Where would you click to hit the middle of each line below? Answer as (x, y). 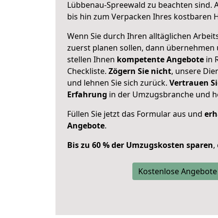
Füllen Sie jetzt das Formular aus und (136, 114)
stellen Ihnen (92, 59)
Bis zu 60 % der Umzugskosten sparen (140, 145)
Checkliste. (88, 71)
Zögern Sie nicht (140, 71)
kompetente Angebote (160, 59)
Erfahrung (87, 94)
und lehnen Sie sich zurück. (118, 83)
